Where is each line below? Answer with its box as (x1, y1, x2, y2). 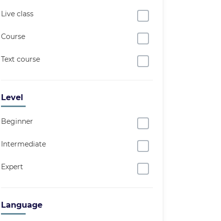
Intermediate (1, 140, 46, 148)
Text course (1, 55, 40, 64)
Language (1, 200, 42, 210)
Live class (1, 9, 34, 18)
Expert (1, 162, 23, 171)
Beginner (1, 117, 33, 126)
